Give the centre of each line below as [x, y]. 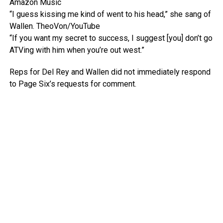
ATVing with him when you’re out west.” [77, 50]
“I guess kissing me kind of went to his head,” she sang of [110, 14]
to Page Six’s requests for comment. [73, 84]
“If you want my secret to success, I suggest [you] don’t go [111, 38]
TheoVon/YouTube [68, 26]
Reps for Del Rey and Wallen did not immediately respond [110, 72]
